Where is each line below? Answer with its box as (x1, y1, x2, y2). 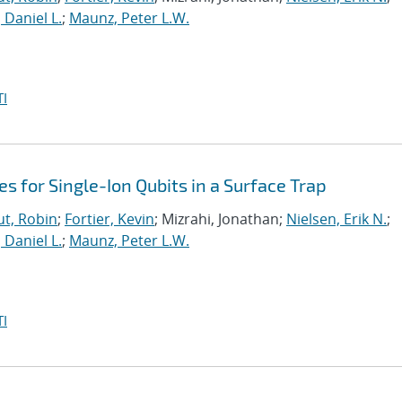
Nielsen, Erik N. (286, 209, 387, 229)
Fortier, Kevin (65, 209, 154, 229)
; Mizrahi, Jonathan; (154, 209, 286, 229)
